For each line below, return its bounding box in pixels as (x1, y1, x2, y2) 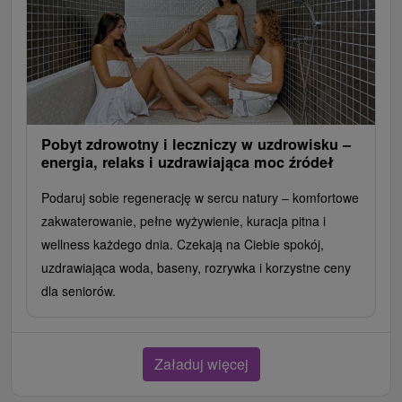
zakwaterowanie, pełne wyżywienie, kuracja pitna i (41, 211, 326, 230)
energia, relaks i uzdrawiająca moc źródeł (41, 151, 334, 172)
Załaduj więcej (153, 353, 249, 374)
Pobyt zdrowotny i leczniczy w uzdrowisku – (41, 133, 351, 154)
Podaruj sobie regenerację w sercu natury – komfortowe (41, 188, 359, 206)
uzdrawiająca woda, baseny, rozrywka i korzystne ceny (41, 258, 351, 276)
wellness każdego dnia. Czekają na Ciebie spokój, (41, 234, 324, 253)
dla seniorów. (41, 281, 116, 300)
